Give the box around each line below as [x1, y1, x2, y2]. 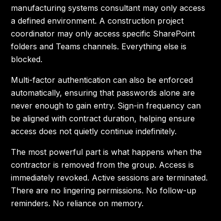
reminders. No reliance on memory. [11, 198, 144, 208]
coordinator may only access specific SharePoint [11, 29, 195, 38]
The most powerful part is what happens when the [11, 147, 202, 157]
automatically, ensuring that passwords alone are [11, 88, 195, 98]
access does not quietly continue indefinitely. [11, 126, 177, 136]
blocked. [11, 54, 43, 64]
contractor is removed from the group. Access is [11, 160, 194, 170]
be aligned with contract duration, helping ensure [11, 113, 195, 123]
